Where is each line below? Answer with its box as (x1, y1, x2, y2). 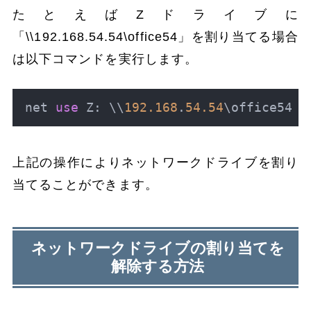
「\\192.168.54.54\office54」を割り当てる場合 (12, 29, 299, 44)
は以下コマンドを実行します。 (12, 51, 198, 66)
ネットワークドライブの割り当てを (31, 239, 285, 257)
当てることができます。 (12, 177, 158, 192)
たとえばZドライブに (12, 7, 299, 22)
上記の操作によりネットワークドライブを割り (12, 155, 299, 169)
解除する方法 (111, 257, 204, 275)
